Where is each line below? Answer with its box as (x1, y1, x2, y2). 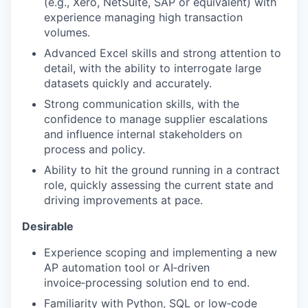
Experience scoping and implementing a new (44, 245, 277, 259)
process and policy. (44, 142, 145, 156)
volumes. (44, 25, 90, 39)
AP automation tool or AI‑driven (44, 261, 210, 274)
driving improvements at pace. (44, 193, 203, 207)
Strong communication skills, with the (44, 97, 239, 111)
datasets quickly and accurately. (44, 76, 212, 90)
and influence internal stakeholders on (44, 127, 242, 141)
